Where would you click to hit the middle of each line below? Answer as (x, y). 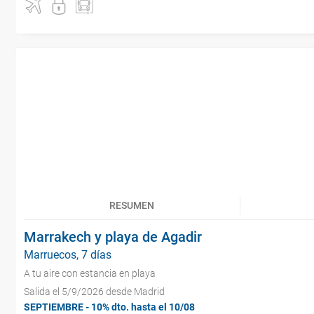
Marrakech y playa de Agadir (113, 237)
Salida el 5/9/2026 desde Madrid (94, 292)
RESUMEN (132, 205)
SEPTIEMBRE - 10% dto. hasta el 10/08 (109, 307)
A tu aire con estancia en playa (90, 273)
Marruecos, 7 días (68, 255)
